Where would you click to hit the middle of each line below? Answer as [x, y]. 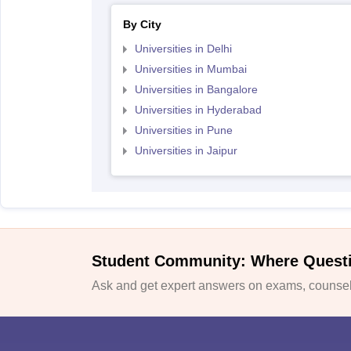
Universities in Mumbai [190, 69]
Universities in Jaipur [186, 150]
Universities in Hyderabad [198, 110]
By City [142, 24]
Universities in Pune [183, 130]
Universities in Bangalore [196, 89]
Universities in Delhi [183, 49]
